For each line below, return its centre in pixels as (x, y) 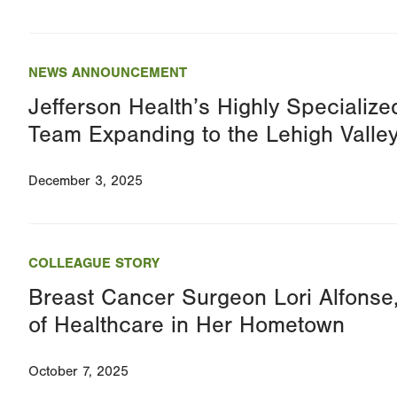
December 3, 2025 (86, 181)
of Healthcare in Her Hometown (187, 326)
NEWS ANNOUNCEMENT (108, 73)
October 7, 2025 (78, 372)
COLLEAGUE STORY (94, 264)
